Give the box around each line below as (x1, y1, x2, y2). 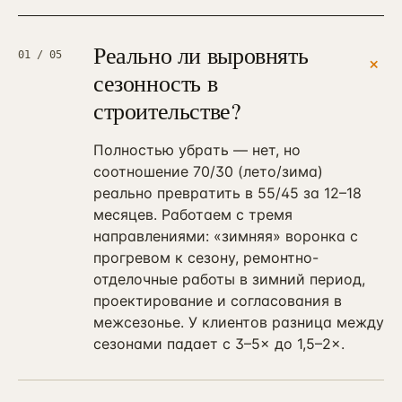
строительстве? (93, 95, 241, 126)
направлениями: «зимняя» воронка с (93, 227, 358, 245)
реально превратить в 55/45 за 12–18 (93, 184, 362, 202)
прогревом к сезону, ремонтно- (93, 249, 319, 267)
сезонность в (93, 67, 218, 98)
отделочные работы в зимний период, (93, 270, 365, 288)
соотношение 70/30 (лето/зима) (93, 162, 323, 180)
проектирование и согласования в (93, 292, 342, 310)
